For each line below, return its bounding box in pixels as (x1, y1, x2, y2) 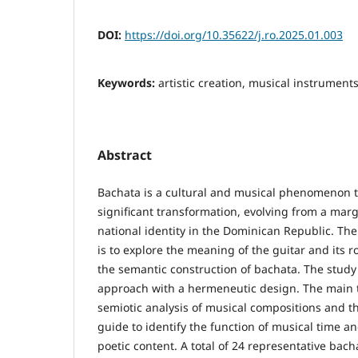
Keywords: (97, 74, 158, 90)
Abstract (97, 145, 152, 164)
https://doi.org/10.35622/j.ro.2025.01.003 (125, 26, 343, 42)
